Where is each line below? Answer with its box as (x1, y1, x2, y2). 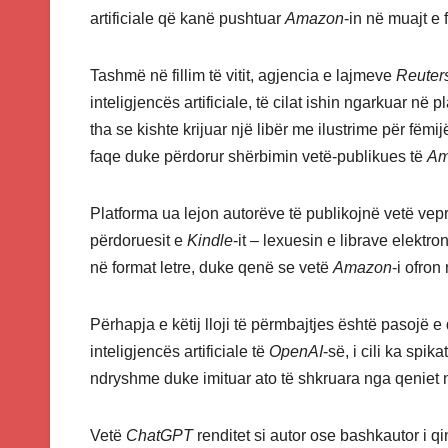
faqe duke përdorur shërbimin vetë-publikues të (90, 148, 427, 166)
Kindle (187, 232, 233, 250)
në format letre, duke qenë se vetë (90, 259, 333, 277)
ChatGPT (126, 427, 193, 445)
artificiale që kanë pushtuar (90, 10, 285, 28)
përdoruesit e (90, 232, 187, 250)
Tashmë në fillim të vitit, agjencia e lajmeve (90, 67, 396, 85)
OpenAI (269, 343, 323, 361)
